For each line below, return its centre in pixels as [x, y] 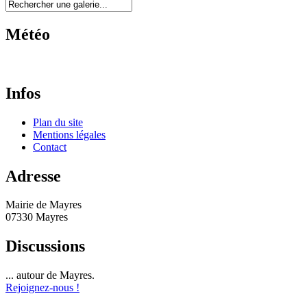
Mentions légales [69, 134]
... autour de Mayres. [50, 275]
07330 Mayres [37, 217]
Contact [50, 147]
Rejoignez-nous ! [42, 288]
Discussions [45, 246]
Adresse [33, 176]
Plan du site [58, 122]
